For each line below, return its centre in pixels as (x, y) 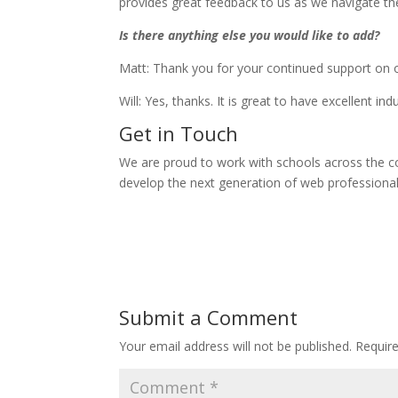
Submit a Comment (209, 317)
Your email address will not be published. (236, 346)
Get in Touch (179, 133)
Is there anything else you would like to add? (250, 35)
